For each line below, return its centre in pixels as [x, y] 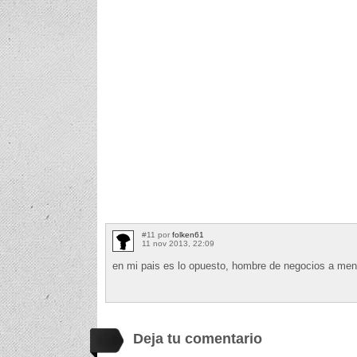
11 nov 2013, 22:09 [178, 243]
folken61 [188, 234]
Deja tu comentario [198, 338]
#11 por [157, 234]
